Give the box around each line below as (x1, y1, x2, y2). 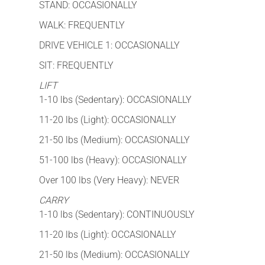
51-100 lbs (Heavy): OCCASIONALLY (39, 154, 187, 166)
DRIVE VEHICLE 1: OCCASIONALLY (39, 39, 180, 51)
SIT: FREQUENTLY (39, 59, 114, 71)
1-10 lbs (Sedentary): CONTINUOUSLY (39, 208, 195, 220)
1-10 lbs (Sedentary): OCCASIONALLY (39, 93, 192, 105)
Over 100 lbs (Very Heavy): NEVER (39, 174, 179, 186)
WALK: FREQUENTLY (39, 19, 125, 31)
